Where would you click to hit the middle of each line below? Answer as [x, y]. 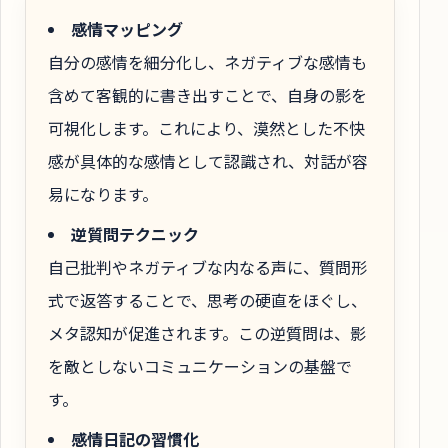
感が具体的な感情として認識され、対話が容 [208, 160]
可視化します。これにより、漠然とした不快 [206, 127]
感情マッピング [127, 28]
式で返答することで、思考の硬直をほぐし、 [207, 300]
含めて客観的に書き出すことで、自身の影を [207, 94]
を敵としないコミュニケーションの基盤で [200, 366]
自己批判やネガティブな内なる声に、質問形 [207, 267]
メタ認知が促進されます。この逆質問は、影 [207, 333]
